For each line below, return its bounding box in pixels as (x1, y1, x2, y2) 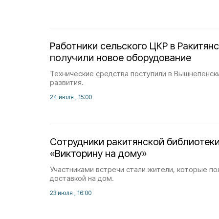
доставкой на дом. (50, 174, 114, 183)
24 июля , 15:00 (50, 93, 92, 101)
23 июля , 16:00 (50, 189, 91, 197)
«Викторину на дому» (50, 148, 147, 159)
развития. (50, 78, 84, 87)
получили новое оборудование (50, 52, 191, 64)
